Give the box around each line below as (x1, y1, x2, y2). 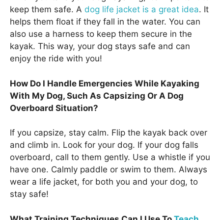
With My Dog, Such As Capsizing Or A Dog (10, 90, 184, 101)
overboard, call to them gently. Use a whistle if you (10, 152, 210, 163)
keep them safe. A (10, 4, 84, 15)
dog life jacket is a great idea (84, 4, 199, 15)
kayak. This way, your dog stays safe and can (10, 41, 190, 52)
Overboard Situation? (10, 103, 98, 113)
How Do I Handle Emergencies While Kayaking (10, 78, 199, 88)
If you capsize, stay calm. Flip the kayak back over (10, 128, 207, 138)
